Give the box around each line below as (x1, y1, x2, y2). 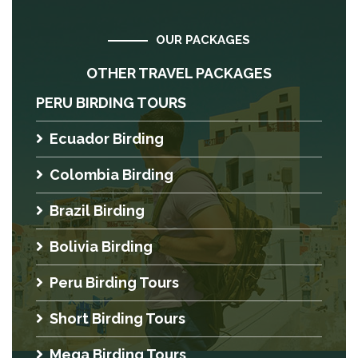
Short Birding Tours (50, 310, 185, 327)
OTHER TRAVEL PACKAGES (86, 65, 272, 82)
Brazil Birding (50, 202, 145, 219)
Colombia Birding (50, 166, 173, 183)
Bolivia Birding (50, 238, 153, 255)
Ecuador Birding (50, 130, 164, 147)
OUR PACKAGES (156, 33, 250, 47)
